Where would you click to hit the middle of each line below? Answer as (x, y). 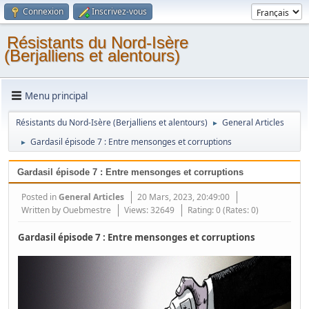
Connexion (43, 11)
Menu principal (56, 96)
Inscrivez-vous (119, 11)
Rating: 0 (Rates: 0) (223, 210)
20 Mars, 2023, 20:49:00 (184, 197)
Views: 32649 (150, 210)
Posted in (40, 197)
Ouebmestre (87, 210)
